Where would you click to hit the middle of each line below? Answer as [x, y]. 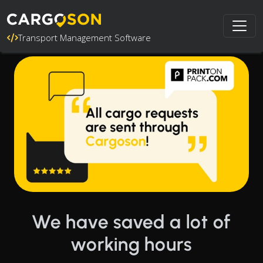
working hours [131, 244]
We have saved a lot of [131, 222]
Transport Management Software [85, 38]
